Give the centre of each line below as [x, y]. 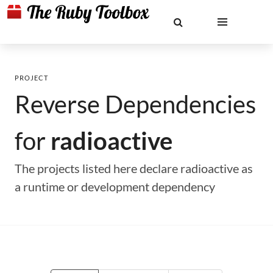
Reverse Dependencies [135, 104]
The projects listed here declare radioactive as [134, 168]
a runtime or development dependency [115, 186]
